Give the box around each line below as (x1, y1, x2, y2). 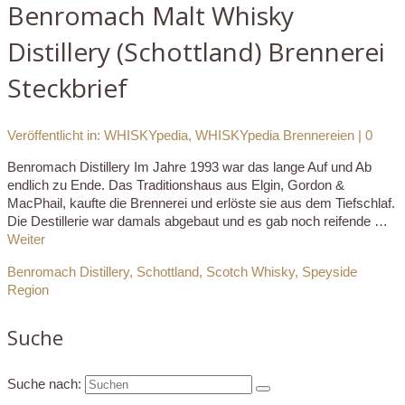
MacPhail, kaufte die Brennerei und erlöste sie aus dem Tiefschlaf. (7, 195, 395, 212)
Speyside (302, 264, 357, 280)
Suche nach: (7, 376, 81, 392)
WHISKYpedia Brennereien (195, 127, 354, 144)
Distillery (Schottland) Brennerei (7, 34, 385, 70)
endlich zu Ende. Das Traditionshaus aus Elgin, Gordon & (7, 177, 344, 193)
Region (7, 282, 49, 298)
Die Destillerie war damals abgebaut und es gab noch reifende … (7, 213, 388, 230)
